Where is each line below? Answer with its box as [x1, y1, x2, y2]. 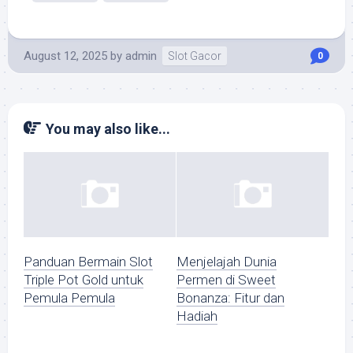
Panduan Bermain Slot [24, 254, 153, 270]
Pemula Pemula [24, 290, 115, 307]
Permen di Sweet [176, 272, 276, 288]
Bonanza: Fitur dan [176, 290, 284, 307]
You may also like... [46, 121, 170, 137]
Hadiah [176, 308, 217, 325]
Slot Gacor [168, 50, 221, 62]
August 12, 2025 [24, 49, 107, 63]
